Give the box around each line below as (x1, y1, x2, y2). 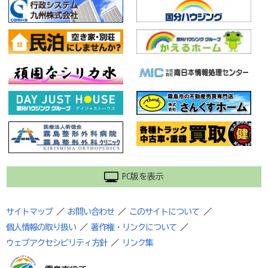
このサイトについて (129, 208, 200, 217)
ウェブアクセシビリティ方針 (6, 239, 108, 248)
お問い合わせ (68, 208, 115, 217)
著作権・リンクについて (91, 223, 177, 232)
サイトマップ (6, 208, 53, 217)
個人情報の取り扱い (6, 223, 77, 232)
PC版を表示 (122, 172, 164, 181)
